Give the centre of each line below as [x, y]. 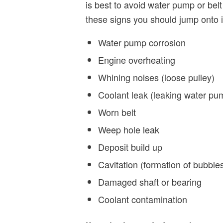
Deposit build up [130, 147]
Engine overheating [137, 60]
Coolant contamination [143, 199]
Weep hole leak [129, 130]
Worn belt [117, 112]
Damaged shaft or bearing [150, 182]
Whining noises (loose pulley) [156, 77]
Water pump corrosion [142, 43]
